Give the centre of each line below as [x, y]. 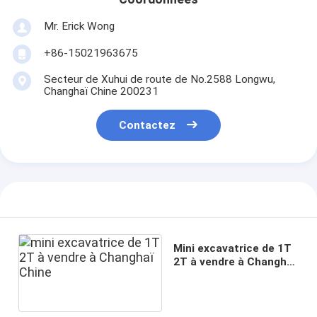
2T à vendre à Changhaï [234, 261]
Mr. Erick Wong [79, 26]
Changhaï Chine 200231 [101, 91]
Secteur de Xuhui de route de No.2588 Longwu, [159, 79]
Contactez [148, 126]
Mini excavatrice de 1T [232, 248]
